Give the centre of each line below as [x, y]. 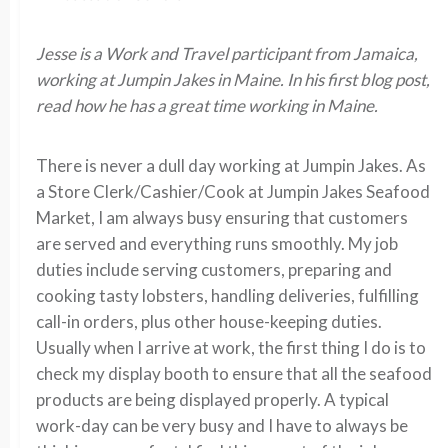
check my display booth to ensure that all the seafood [234, 373]
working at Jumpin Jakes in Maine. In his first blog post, [233, 79]
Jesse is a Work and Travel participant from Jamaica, [227, 53]
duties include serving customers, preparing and [214, 269]
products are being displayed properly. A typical [212, 399]
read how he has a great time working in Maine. [208, 105]
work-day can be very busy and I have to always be [222, 425]
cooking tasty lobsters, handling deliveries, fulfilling [227, 295]
